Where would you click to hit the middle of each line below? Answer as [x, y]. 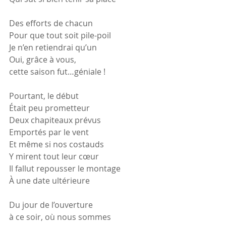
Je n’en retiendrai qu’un [53, 47]
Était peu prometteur [49, 108]
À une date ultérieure [49, 181]
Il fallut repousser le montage [65, 168]
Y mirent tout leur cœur [54, 156]
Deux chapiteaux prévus [55, 120]
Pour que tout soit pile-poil [60, 35]
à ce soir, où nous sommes [60, 217]
